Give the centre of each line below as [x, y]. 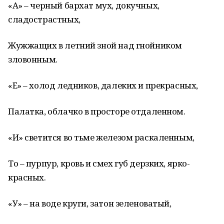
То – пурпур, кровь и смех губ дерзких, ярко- [99, 163]
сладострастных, [44, 19]
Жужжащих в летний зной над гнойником [95, 45]
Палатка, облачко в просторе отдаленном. [97, 111]
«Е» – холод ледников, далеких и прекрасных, [103, 85]
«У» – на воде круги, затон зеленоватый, [90, 203]
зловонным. [33, 59]
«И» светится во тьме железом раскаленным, [101, 137]
